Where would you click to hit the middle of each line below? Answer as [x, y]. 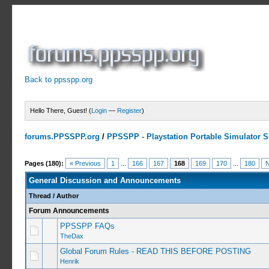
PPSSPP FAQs [87, 226]
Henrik [69, 261]
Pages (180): [44, 163]
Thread [40, 196]
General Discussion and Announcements [104, 180]
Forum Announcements [69, 211]
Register [130, 110]
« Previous [86, 163]
